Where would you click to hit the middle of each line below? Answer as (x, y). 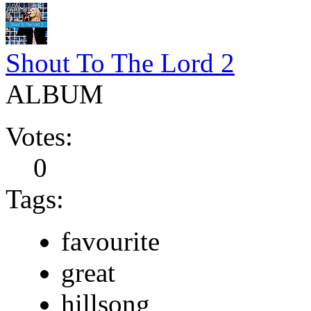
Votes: (39, 136)
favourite (110, 241)
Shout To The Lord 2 (120, 62)
